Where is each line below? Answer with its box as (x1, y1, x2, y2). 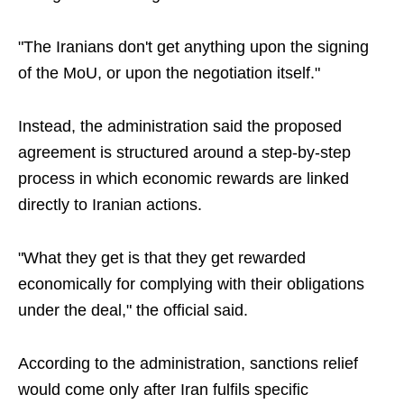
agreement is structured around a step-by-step (18, 143, 351, 161)
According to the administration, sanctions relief (18, 354, 358, 372)
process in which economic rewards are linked (18, 170, 349, 188)
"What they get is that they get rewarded (18, 249, 306, 267)
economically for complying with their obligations (18, 275, 364, 293)
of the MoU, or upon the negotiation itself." (18, 64, 320, 82)
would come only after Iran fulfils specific (18, 381, 308, 399)
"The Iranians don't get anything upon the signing (18, 38, 369, 56)
